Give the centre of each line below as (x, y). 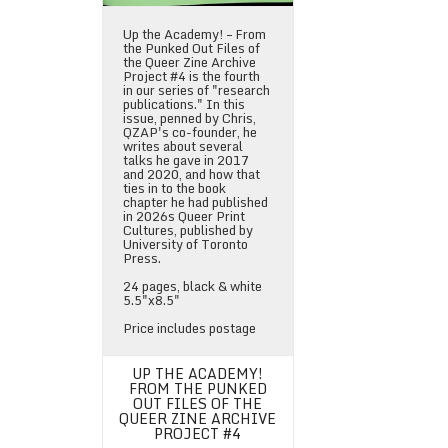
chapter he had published (195, 201)
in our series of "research (196, 89)
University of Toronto (185, 243)
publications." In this (184, 103)
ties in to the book (174, 187)
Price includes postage (189, 327)
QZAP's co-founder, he (190, 131)
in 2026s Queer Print (184, 215)
